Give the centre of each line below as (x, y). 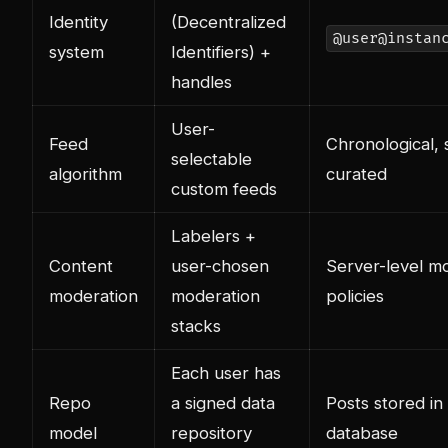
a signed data (223, 402)
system (76, 51)
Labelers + (213, 235)
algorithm (85, 173)
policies (355, 295)
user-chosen (220, 265)
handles (201, 81)
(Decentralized (228, 21)
